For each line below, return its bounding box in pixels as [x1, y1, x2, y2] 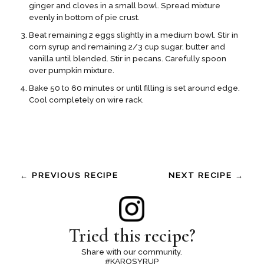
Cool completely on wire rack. [28, 95, 144, 105]
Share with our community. [81, 247, 183, 257]
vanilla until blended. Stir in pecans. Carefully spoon [28, 54, 226, 64]
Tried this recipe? [68, 225, 196, 247]
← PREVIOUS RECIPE [19, 170, 118, 180]
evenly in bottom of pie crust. [28, 12, 140, 22]
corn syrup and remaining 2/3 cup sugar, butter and [28, 42, 225, 52]
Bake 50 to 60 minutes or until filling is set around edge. [28, 83, 240, 93]
